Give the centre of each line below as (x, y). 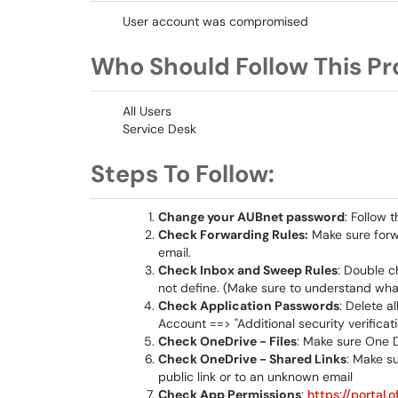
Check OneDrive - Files (227, 341)
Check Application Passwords (249, 306)
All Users (147, 111)
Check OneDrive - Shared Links (252, 359)
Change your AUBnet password (251, 217)
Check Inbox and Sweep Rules (248, 270)
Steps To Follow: (183, 174)
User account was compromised (215, 21)
